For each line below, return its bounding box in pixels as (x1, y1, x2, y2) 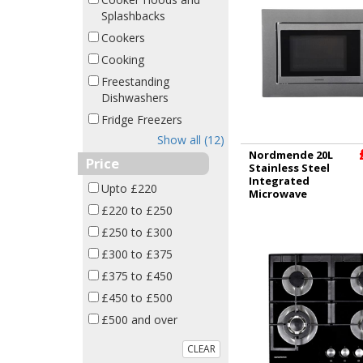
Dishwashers (101, 90, 169, 105)
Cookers (101, 30, 145, 45)
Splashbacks (101, 8, 165, 23)
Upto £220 (101, 181, 157, 196)
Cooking (101, 52, 144, 67)
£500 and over (101, 312, 177, 327)
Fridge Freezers (101, 112, 182, 127)
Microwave (249, 186, 307, 201)
